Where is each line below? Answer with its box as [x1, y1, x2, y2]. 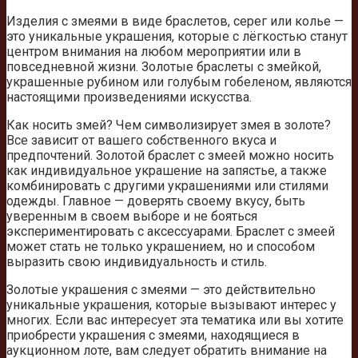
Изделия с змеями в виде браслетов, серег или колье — [6, 14, 344, 30]
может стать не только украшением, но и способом [6, 239, 315, 255]
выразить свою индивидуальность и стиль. [6, 254, 267, 270]
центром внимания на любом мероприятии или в [6, 44, 301, 60]
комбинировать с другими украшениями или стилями [6, 178, 328, 194]
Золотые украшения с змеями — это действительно [6, 282, 316, 298]
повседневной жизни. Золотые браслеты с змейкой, [6, 59, 321, 75]
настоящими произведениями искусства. [6, 89, 252, 105]
